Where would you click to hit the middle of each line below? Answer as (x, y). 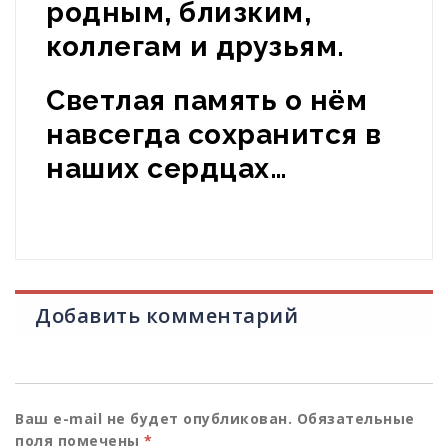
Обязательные (353, 419)
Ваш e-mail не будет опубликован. (153, 419)
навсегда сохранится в (214, 135)
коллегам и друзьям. (195, 47)
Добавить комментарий (166, 316)
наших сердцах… (166, 169)
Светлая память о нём (206, 101)
